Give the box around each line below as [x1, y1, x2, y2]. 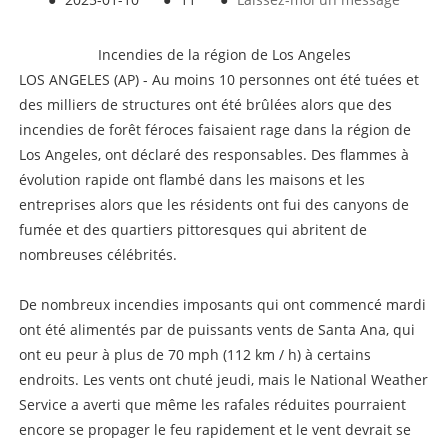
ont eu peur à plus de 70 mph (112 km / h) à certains [18, 345, 371, 365]
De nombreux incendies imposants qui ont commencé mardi [18, 295, 426, 315]
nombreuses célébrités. [18, 245, 177, 265]
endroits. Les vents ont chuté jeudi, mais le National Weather [18, 370, 428, 390]
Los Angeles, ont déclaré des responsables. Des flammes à [18, 145, 409, 165]
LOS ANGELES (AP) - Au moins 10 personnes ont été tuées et [18, 70, 419, 90]
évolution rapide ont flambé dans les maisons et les [18, 170, 365, 190]
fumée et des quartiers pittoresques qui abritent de [18, 220, 367, 240]
